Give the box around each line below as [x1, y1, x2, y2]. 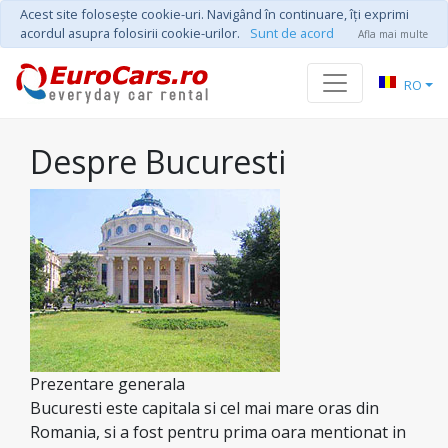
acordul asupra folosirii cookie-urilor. [20, 24, 240, 42]
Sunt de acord [250, 24, 334, 42]
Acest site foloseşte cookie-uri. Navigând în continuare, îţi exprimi [20, 5, 409, 23]
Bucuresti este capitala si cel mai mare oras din [30, 397, 379, 419]
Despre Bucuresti [30, 140, 286, 183]
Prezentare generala [30, 373, 185, 395]
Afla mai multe [358, 27, 428, 41]
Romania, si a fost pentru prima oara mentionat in [30, 421, 406, 443]
